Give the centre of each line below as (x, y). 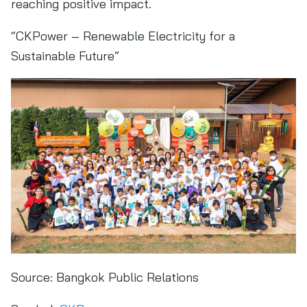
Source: (32, 277)
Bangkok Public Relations (126, 277)
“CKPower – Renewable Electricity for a (123, 36)
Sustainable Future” (65, 56)
